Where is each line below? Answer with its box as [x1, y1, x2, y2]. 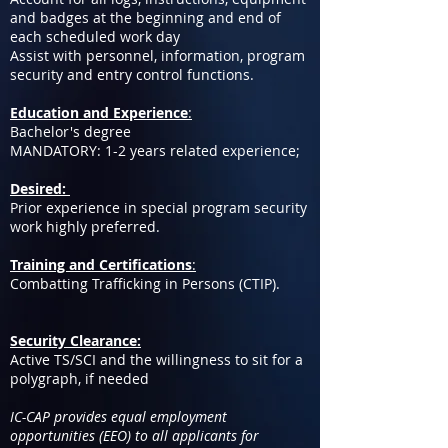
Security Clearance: [10, 331, 141, 350]
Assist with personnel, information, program [10, 46, 305, 65]
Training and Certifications [10, 255, 192, 274]
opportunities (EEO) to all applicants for [10, 426, 259, 445]
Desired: [10, 179, 70, 198]
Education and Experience [10, 103, 188, 122]
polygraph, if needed [10, 369, 149, 388]
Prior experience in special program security [10, 198, 307, 217]
